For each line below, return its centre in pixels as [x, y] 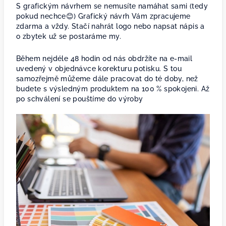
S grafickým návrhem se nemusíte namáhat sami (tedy [112, 6]
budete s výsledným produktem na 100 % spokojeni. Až [113, 89]
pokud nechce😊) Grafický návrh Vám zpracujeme [103, 16]
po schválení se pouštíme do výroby [80, 99]
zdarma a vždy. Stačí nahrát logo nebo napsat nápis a [110, 26]
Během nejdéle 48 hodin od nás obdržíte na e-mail [104, 59]
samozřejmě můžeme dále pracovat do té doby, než [107, 79]
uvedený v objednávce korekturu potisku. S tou [99, 69]
